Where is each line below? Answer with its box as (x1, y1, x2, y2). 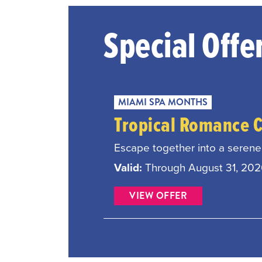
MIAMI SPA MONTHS (118, 95, 208, 109)
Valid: (114, 158, 146, 175)
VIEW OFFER (129, 188, 188, 202)
